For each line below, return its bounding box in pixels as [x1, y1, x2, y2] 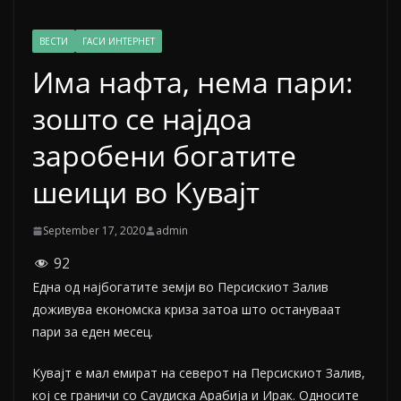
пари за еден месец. [32, 323, 153, 341]
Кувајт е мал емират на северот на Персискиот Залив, [32, 364, 365, 382]
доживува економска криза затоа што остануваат [32, 301, 341, 319]
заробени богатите [32, 136, 296, 175]
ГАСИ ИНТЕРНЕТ [82, 35, 155, 48]
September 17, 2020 [43, 223, 145, 239]
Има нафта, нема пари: [32, 63, 354, 102]
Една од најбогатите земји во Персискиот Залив [32, 278, 328, 296]
